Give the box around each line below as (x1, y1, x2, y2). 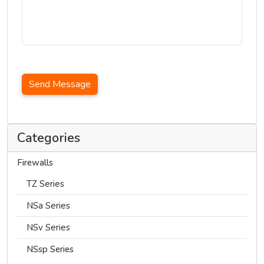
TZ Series (27, 178, 64, 190)
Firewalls (17, 157, 53, 169)
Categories (17, 129, 80, 147)
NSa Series (27, 200, 70, 212)
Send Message (29, 78, 91, 91)
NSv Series (27, 222, 70, 234)
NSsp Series (27, 243, 74, 256)
